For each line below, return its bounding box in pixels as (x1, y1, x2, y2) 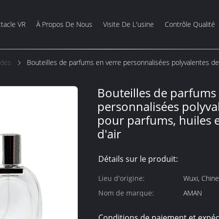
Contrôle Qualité (164, 20, 215, 29)
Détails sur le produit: (98, 153, 178, 164)
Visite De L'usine (103, 20, 154, 29)
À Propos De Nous (36, 20, 92, 29)
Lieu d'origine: (98, 174, 145, 183)
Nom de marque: (98, 188, 154, 197)
